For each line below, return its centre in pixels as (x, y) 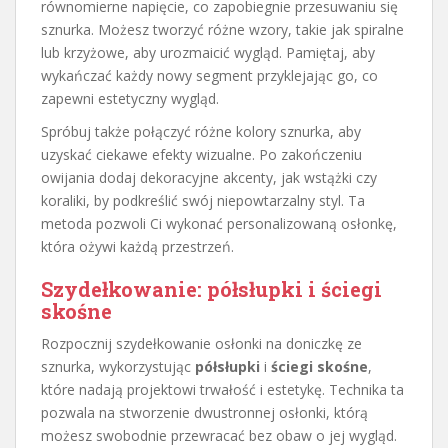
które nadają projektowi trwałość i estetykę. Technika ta (222, 389)
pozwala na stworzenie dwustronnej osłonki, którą (204, 412)
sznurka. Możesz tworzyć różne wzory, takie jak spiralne (222, 29)
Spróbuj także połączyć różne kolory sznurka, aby (201, 131)
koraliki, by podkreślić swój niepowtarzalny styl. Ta (203, 200)
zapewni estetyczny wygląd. (130, 98)
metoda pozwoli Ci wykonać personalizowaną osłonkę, (219, 223)
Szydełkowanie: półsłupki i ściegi (211, 288)
